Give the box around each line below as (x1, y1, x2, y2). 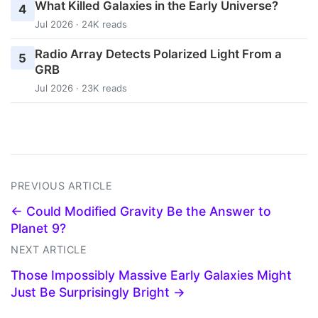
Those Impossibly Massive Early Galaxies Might (11, 268, 292, 283)
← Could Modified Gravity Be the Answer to (11, 204, 271, 219)
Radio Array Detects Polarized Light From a (34, 46, 282, 61)
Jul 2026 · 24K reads (34, 18, 127, 30)
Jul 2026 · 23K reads (34, 82, 127, 94)
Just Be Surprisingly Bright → (11, 285, 185, 300)
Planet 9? (11, 221, 66, 236)
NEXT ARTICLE (11, 243, 87, 256)
